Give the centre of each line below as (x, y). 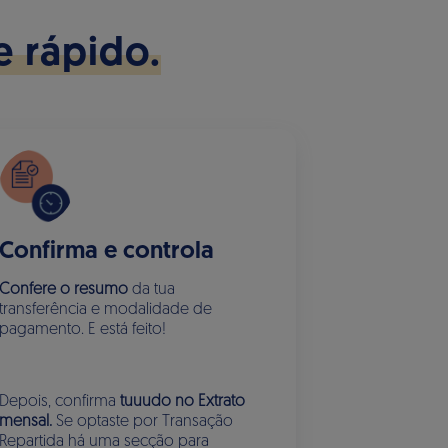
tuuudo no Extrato (183, 402)
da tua (152, 290)
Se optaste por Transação (143, 422)
